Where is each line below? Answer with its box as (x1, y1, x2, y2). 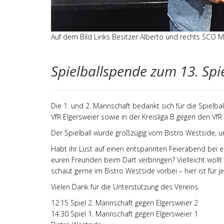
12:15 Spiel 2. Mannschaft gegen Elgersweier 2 (51, 198, 198, 208)
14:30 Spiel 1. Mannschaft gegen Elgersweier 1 (51, 209, 202, 219)
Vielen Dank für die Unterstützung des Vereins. (51, 182, 199, 192)
